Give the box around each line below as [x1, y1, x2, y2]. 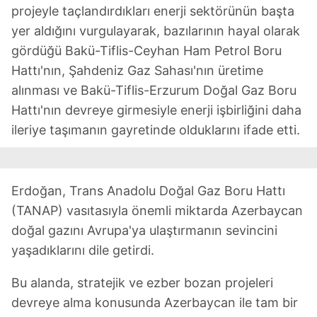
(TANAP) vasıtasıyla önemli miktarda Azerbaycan [11, 202, 303, 218]
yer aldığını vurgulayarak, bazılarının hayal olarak [11, 23, 300, 38]
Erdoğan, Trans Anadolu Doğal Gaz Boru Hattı [11, 183, 285, 198]
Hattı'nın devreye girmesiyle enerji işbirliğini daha [11, 102, 301, 117]
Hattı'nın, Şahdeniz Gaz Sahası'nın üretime [11, 62, 263, 78]
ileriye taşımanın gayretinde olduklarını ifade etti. [11, 122, 300, 137]
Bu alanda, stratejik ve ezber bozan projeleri [11, 275, 273, 290]
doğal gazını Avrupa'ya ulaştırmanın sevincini [11, 222, 277, 238]
